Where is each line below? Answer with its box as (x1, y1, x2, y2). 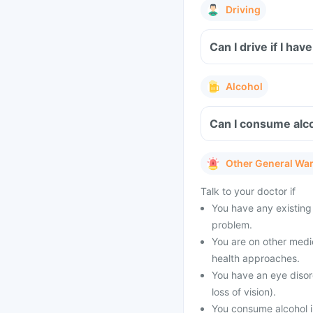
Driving (226, 3, 261, 15)
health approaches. (212, 252, 300, 264)
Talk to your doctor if (201, 185, 296, 197)
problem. (212, 219, 252, 231)
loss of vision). (212, 286, 276, 298)
